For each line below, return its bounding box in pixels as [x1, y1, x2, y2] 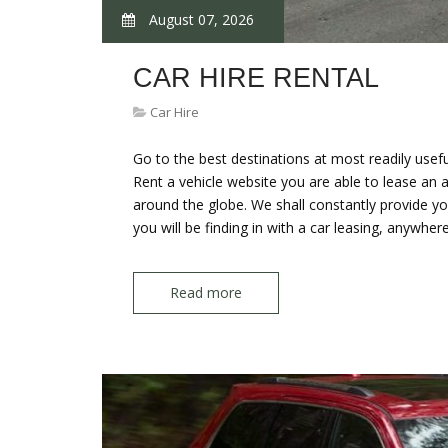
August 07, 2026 [145, 10, 254, 29]
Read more [170, 283, 242, 302]
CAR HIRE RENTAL [133, 63, 379, 93]
